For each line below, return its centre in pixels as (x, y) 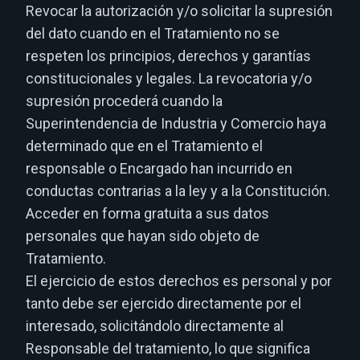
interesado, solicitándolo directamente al (155, 326)
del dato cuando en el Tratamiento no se (153, 33)
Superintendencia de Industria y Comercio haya (176, 123)
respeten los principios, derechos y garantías (168, 56)
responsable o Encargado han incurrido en (159, 168)
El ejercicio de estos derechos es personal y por (179, 281)
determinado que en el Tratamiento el (144, 146)
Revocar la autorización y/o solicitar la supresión (179, 11)
